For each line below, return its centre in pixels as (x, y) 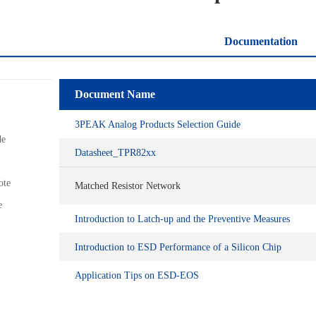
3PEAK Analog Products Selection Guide (158, 124)
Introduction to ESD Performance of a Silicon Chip (178, 247)
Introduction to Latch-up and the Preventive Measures (182, 219)
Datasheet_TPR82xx (115, 152)
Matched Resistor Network (128, 186)
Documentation (261, 41)
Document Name (115, 94)
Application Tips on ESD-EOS (137, 275)
